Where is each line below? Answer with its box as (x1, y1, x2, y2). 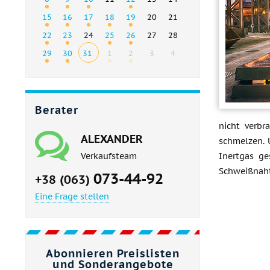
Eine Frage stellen (35, 191, 109, 202)
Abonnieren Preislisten (46, 246, 180, 261)
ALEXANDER (81, 132, 143, 146)
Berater (35, 103, 78, 118)
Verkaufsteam (81, 151, 137, 162)
